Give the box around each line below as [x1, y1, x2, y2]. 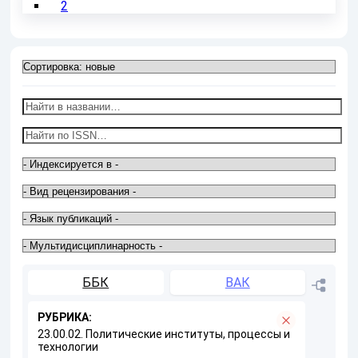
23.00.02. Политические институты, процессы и [38, 328, 290, 341]
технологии [38, 340, 98, 354]
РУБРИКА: [38, 311, 92, 324]
